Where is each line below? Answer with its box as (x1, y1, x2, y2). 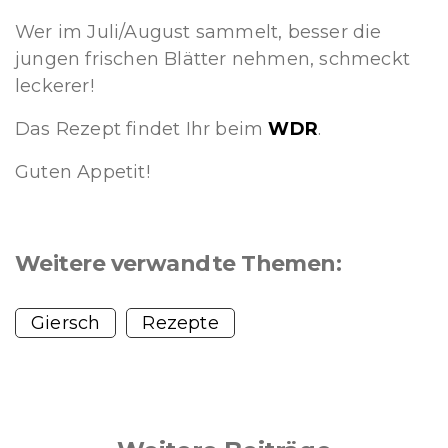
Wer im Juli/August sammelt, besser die (15, 21, 382, 44)
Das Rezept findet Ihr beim (15, 118, 269, 141)
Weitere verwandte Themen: (15, 250, 342, 278)
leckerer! (15, 75, 94, 98)
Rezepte (142, 312, 219, 335)
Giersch (31, 312, 101, 335)
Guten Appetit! (15, 161, 150, 184)
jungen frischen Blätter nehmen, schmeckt (15, 48, 411, 71)
